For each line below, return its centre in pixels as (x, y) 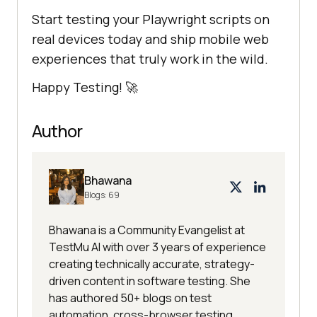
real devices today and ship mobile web (150, 39)
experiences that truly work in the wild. (150, 59)
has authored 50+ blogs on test (130, 298)
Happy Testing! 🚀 (85, 87)
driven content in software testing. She (150, 281)
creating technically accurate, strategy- (152, 264)
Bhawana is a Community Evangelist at (147, 230)
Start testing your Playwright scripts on (151, 19)
